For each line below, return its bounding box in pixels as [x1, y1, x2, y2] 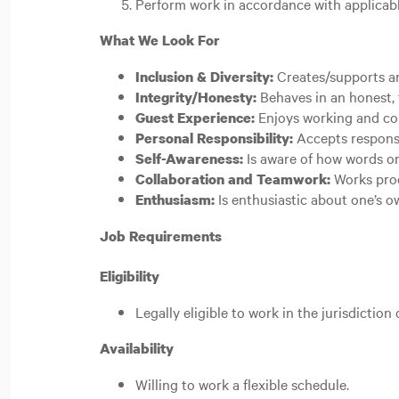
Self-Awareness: [135, 149, 243, 168]
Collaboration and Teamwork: [135, 169, 334, 189]
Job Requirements [100, 226, 225, 246]
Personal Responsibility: [135, 128, 293, 148]
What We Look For [100, 30, 227, 50]
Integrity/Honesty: [135, 87, 256, 107]
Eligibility [100, 266, 163, 286]
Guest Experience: [135, 108, 255, 127]
